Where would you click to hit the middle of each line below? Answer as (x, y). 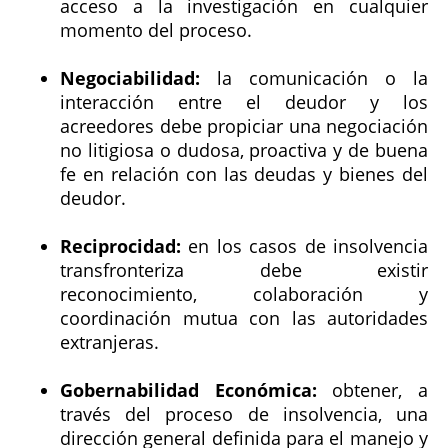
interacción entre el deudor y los (244, 101)
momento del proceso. (156, 29)
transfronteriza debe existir (244, 269)
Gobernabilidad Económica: (188, 389)
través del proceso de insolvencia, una (244, 413)
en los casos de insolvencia (304, 245)
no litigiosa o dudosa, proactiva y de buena (244, 149)
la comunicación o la (314, 77)
